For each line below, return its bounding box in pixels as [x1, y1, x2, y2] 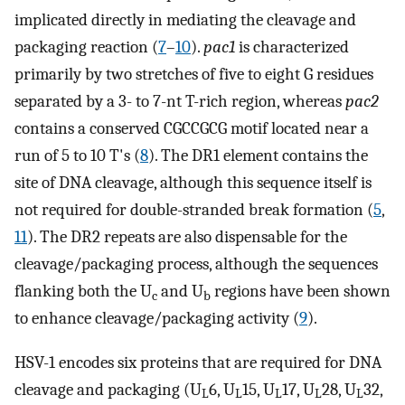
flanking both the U [14, 281, 152, 302]
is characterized [235, 37, 349, 58]
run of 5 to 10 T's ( [14, 146, 140, 166]
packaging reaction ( [14, 37, 158, 58]
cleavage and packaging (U [14, 379, 202, 400]
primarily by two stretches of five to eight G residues [14, 64, 373, 85]
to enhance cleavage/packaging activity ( [14, 308, 299, 329]
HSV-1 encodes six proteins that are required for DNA [14, 352, 381, 372]
